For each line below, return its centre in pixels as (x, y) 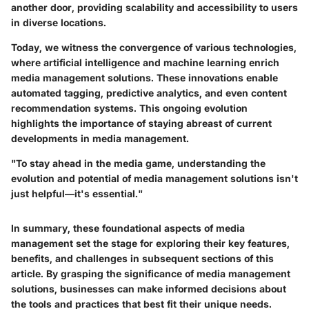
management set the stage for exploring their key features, (150, 243)
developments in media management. (100, 139)
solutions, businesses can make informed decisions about (149, 289)
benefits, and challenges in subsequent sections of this (142, 259)
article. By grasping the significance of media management (151, 274)
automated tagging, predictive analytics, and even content (149, 93)
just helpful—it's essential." (77, 194)
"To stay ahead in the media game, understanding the (138, 163)
